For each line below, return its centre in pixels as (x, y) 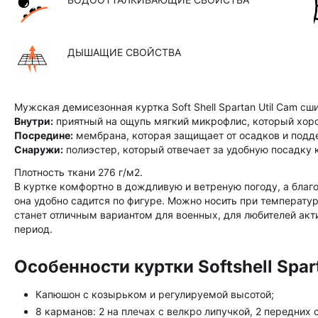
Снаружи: (39, 150)
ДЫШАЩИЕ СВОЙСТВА (124, 52)
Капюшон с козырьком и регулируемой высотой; (155, 295)
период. (33, 229)
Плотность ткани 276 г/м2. (78, 172)
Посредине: (44, 136)
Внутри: (34, 121)
